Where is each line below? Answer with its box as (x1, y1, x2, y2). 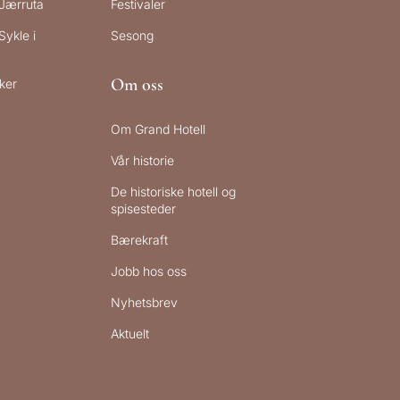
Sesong (111, 28, 154, 44)
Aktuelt (111, 326, 150, 342)
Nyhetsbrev (111, 295, 179, 311)
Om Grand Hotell (111, 121, 206, 137)
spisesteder (111, 201, 177, 217)
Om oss (111, 74, 164, 96)
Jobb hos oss (111, 263, 187, 279)
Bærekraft (111, 232, 169, 248)
